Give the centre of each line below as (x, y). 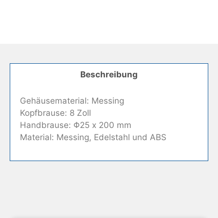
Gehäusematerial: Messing (72, 101)
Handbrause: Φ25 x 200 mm (76, 125)
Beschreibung (109, 74)
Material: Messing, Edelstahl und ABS (93, 137)
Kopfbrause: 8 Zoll (55, 113)
